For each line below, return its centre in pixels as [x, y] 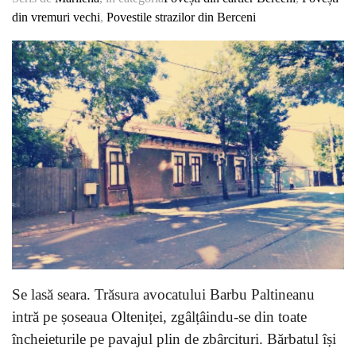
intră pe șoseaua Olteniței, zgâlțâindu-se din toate [159, 316]
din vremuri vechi [56, 17]
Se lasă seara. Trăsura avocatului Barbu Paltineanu [163, 294]
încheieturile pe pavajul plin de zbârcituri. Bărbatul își [174, 339]
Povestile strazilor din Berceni [181, 17]
